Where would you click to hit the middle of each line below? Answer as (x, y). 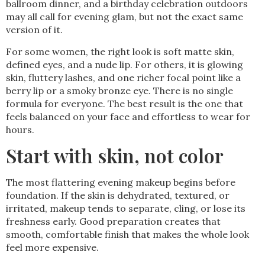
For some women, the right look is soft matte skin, (120, 51)
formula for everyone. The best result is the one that (125, 103)
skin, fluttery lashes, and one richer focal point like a (123, 77)
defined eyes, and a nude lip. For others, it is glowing (125, 64)
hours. (20, 129)
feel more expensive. (52, 247)
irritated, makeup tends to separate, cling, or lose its (126, 208)
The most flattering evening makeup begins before (121, 182)
